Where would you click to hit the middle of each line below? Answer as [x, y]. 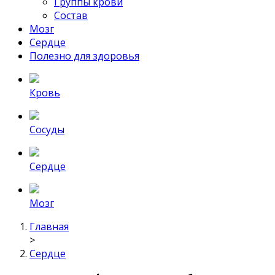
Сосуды [47, 130]
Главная [49, 227]
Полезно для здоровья [84, 56]
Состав [71, 15]
